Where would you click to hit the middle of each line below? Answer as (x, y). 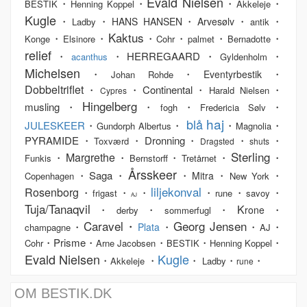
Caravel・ (111, 226)
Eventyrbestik (233, 74)
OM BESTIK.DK (63, 294)
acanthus (89, 57)
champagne (48, 228)
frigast (105, 193)
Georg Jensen (210, 226)
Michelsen (52, 73)
